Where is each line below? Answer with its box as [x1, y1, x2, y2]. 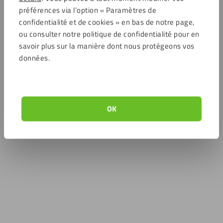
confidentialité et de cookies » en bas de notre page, [19, 16, 195, 28]
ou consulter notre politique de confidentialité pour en [19, 28, 200, 40]
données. [19, 52, 50, 64]
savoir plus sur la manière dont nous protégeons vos [19, 40, 195, 52]
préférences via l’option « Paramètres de [19, 4, 156, 16]
